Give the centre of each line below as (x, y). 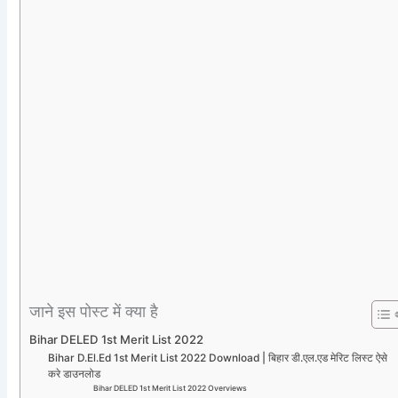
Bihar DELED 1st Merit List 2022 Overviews (170, 389)
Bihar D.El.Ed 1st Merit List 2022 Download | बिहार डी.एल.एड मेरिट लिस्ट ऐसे (218, 358)
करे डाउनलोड (75, 374)
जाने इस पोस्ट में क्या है (94, 311)
